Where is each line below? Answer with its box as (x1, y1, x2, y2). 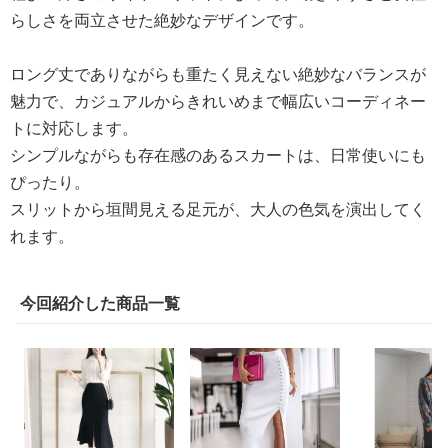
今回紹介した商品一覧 (20, 292, 180, 314)
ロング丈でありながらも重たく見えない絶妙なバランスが (10, 63, 426, 85)
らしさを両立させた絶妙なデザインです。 (10, 9, 314, 31)
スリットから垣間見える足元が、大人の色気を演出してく (10, 198, 426, 220)
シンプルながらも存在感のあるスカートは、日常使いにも (10, 144, 426, 166)
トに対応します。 (10, 117, 138, 139)
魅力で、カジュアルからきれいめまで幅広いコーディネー (10, 90, 426, 112)
